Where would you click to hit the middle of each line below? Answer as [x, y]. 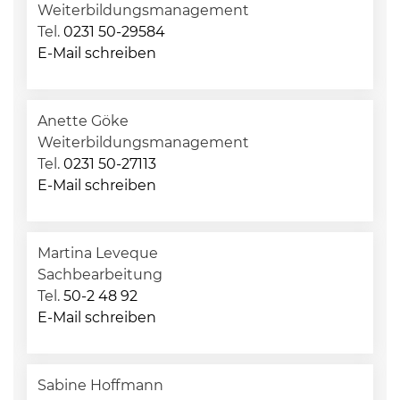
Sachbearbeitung [100, 275]
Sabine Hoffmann [100, 385]
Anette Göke [83, 121]
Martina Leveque [98, 253]
